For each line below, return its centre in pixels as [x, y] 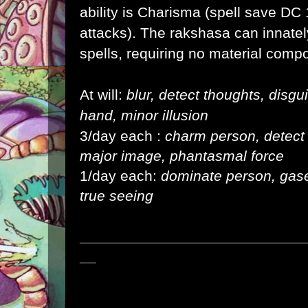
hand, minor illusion [144, 115]
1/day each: [120, 176]
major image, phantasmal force [182, 156]
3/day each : [122, 136]
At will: [103, 95]
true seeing [117, 196]
